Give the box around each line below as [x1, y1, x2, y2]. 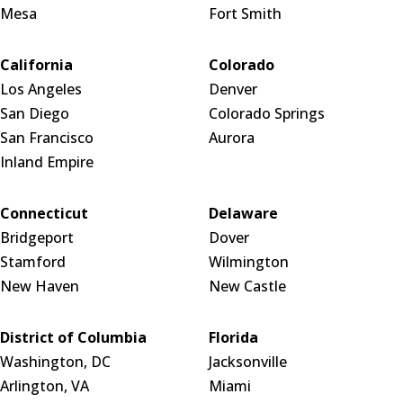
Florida [208, 327, 258, 347]
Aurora [208, 127, 255, 148]
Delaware [208, 202, 278, 223]
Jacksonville [208, 351, 287, 372]
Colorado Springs [208, 103, 325, 123]
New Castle [208, 275, 286, 296]
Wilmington [208, 251, 289, 272]
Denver [208, 78, 257, 99]
